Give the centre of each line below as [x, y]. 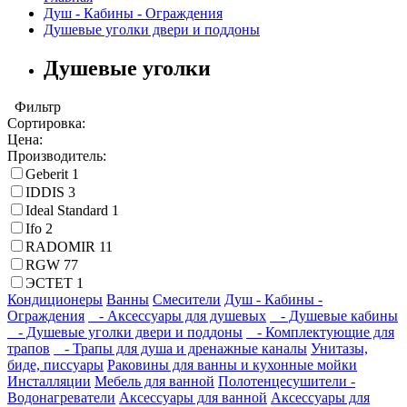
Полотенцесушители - [287, 382]
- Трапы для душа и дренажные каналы [180, 349]
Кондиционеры [55, 300]
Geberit [49, 174]
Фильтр [34, 107]
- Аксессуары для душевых [177, 316]
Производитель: [57, 156]
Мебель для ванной [154, 382]
